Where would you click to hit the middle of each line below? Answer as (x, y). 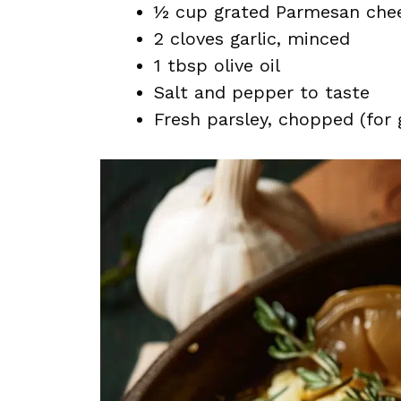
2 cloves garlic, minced (252, 38)
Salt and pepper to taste (262, 92)
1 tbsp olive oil (217, 65)
